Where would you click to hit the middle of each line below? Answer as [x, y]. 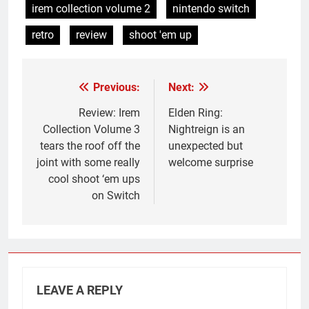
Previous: [117, 87]
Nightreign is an [207, 129]
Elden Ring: [196, 112]
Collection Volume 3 [91, 129]
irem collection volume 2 [91, 8]
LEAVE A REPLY [80, 290]
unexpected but [206, 146]
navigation [74, 116]
